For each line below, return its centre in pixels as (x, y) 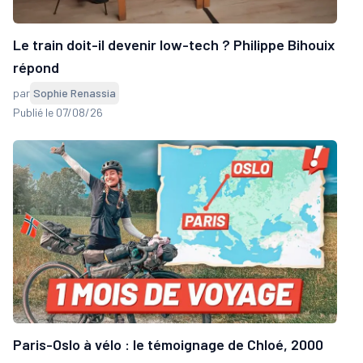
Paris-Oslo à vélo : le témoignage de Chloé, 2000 (168, 344)
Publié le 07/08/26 (58, 113)
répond (36, 68)
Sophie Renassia (75, 93)
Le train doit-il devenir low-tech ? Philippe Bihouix (174, 45)
